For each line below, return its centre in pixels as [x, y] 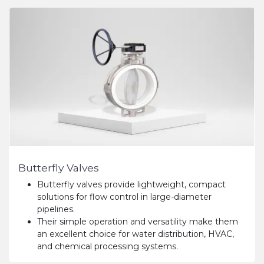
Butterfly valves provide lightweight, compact [131, 185]
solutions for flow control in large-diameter [124, 197]
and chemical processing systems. [108, 247]
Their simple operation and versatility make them [138, 222]
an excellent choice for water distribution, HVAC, [136, 234]
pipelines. [56, 209]
